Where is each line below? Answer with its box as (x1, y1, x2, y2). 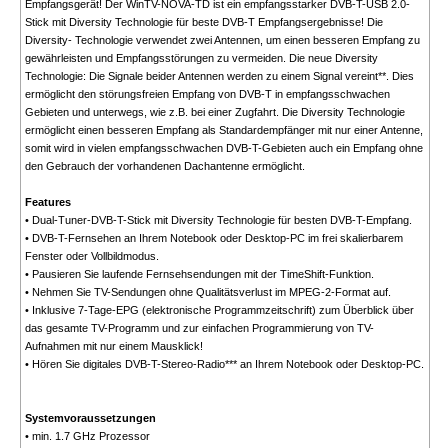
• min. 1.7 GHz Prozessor (24, 430, 150, 443)
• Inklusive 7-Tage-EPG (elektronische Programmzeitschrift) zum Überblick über (24, 304, 414, 317)
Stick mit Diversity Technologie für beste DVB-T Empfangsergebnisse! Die (24, 16, 383, 29)
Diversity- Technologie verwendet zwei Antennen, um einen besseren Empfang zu (24, 34, 420, 47)
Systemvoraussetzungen (24, 412, 156, 425)
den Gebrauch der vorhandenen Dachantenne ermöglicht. (24, 160, 305, 173)
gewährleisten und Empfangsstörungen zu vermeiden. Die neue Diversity (24, 52, 378, 65)
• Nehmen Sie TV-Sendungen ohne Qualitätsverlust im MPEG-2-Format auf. (24, 286, 391, 299)
